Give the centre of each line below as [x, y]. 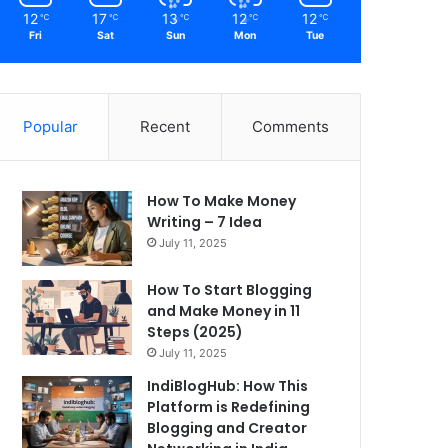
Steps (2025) [195, 332]
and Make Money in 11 [224, 311]
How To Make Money [222, 201]
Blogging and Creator [227, 428]
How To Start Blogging [230, 290]
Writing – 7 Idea [205, 222]
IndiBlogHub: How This [228, 386]
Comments [291, 127]
